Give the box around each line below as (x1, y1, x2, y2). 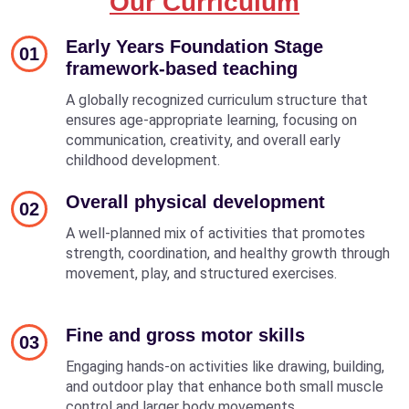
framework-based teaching (66, 58, 298, 79)
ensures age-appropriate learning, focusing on (66, 110, 357, 129)
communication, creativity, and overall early (66, 131, 341, 149)
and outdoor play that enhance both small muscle (66, 377, 383, 395)
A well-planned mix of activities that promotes (66, 224, 365, 242)
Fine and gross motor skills (66, 324, 305, 345)
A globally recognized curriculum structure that (66, 90, 368, 109)
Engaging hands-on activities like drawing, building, (66, 357, 384, 375)
